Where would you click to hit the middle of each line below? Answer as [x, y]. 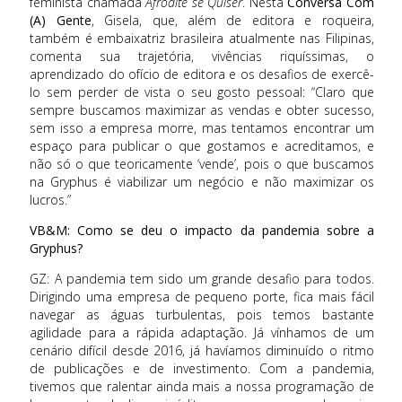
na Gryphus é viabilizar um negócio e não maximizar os [202, 181]
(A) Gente [61, 20]
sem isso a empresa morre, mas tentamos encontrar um [202, 127]
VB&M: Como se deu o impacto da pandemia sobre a [202, 230]
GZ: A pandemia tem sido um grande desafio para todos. [202, 279]
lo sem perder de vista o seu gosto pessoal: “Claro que [202, 92]
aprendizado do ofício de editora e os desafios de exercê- [202, 74]
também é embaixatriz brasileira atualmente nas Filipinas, [202, 38]
